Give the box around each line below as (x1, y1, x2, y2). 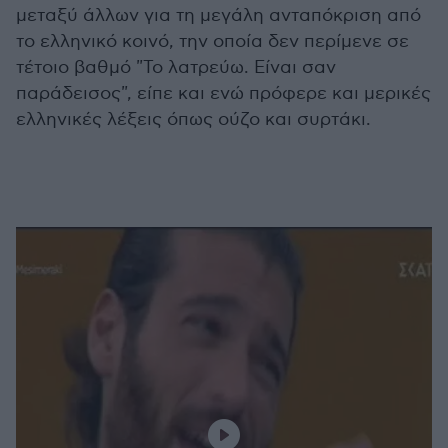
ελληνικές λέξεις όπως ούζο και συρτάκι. (16, 109, 371, 130)
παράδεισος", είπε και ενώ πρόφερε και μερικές (16, 83, 431, 104)
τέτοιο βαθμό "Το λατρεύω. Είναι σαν (16, 57, 336, 78)
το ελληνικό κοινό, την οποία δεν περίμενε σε (16, 31, 409, 52)
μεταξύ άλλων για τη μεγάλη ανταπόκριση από (16, 5, 421, 26)
